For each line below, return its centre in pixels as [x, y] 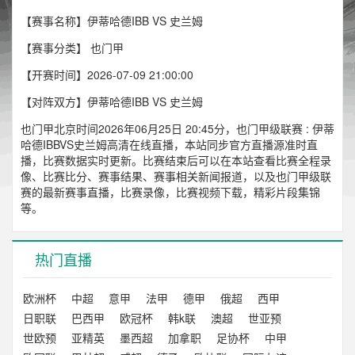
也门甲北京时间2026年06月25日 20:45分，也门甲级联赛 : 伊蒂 [177, 129]
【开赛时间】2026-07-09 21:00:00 [107, 75]
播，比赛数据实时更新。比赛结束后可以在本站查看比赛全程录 [176, 160]
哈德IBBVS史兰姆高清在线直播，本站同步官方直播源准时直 [169, 145]
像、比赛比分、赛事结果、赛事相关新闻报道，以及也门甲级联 [176, 176]
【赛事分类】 [55, 48]
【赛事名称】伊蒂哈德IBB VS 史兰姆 [112, 21]
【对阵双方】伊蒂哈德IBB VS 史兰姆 [112, 102]
